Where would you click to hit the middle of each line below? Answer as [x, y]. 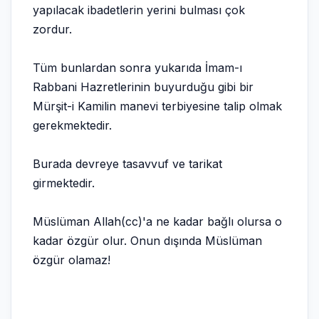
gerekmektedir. [72, 125]
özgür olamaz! [72, 260]
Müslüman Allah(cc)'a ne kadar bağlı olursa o [157, 221]
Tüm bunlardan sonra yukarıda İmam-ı [137, 68]
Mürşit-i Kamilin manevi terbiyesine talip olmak [157, 106]
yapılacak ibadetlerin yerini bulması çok [139, 10]
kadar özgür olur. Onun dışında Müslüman [147, 241]
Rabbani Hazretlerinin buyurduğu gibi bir [143, 87]
